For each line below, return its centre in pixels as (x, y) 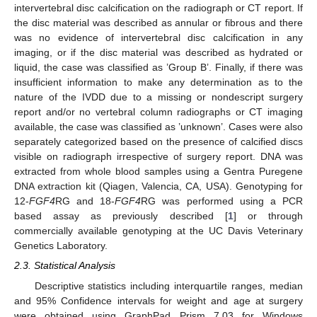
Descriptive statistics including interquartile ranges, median (168, 286)
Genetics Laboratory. (61, 246)
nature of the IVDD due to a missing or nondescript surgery (158, 97)
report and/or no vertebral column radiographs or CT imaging (158, 112)
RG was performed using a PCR (222, 201)
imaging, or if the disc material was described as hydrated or (158, 53)
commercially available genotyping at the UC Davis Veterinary (158, 231)
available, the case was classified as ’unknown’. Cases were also (158, 127)
